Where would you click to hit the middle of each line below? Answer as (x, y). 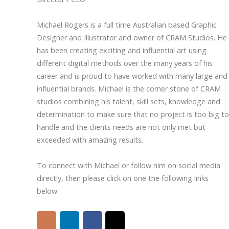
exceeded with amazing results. (90, 140)
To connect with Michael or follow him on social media (129, 166)
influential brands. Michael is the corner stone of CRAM (129, 89)
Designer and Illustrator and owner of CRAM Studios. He (132, 38)
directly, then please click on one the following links (123, 178)
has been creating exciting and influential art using (122, 51)
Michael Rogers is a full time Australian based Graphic (127, 25)
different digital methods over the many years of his (125, 63)
